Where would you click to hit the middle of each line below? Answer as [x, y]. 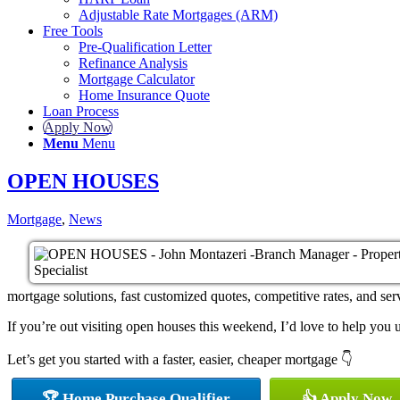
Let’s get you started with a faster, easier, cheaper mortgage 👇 [180, 359]
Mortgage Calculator [137, 79]
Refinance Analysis [133, 63]
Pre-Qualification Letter [145, 47]
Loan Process [81, 111]
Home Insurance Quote [144, 95]
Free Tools [73, 31]
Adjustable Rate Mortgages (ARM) [178, 15]
